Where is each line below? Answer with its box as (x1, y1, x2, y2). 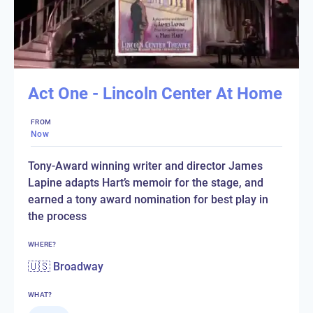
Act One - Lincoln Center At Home (28, 84, 282, 104)
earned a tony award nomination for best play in (28, 193, 268, 207)
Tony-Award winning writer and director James (28, 159, 263, 173)
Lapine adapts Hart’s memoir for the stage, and (28, 176, 263, 190)
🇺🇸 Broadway (28, 260, 103, 274)
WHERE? (28, 240, 57, 249)
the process (28, 210, 87, 224)
